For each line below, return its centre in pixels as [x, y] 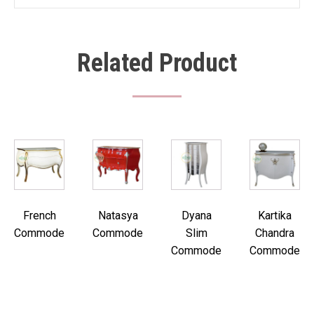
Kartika [275, 216]
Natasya [118, 216]
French [39, 216]
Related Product [157, 63]
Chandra [275, 233]
